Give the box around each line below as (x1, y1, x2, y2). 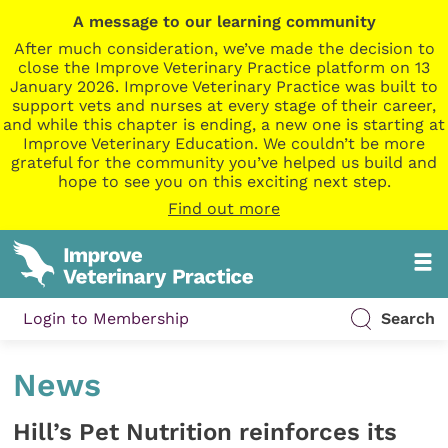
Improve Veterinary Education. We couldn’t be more (23, 134, 425, 153)
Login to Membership (23, 309, 190, 329)
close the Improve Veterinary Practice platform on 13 (18, 58, 430, 77)
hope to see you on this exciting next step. (57, 172, 391, 191)
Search (380, 309, 435, 329)
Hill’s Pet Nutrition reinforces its (13, 417, 398, 446)
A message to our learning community (72, 12, 376, 31)
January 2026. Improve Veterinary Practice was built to (10, 77, 438, 96)
